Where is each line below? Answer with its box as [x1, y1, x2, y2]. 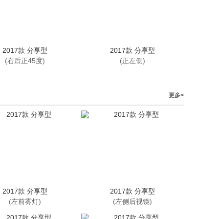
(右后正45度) [5, 57, 45, 65]
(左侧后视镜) [113, 197, 152, 205]
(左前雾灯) [9, 197, 41, 205]
